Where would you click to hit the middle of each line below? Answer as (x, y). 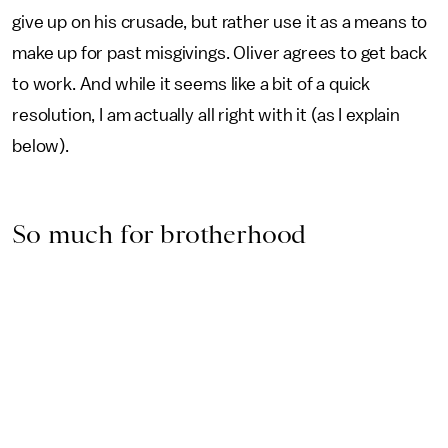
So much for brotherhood (159, 233)
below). (42, 145)
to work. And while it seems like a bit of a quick (191, 83)
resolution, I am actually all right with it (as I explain (206, 114)
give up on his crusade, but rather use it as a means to (220, 21)
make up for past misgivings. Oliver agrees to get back (219, 52)
